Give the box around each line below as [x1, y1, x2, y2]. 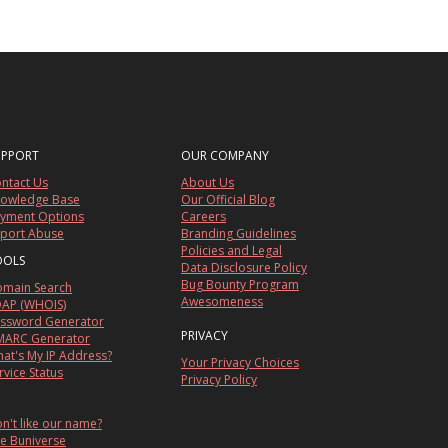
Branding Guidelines [181, 225, 296, 243]
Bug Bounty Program [181, 276, 299, 294]
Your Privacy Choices [181, 354, 299, 372]
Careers [181, 208, 226, 226]
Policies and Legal [181, 242, 282, 260]
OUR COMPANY [181, 147, 269, 165]
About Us [181, 174, 234, 192]
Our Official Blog [181, 191, 275, 209]
